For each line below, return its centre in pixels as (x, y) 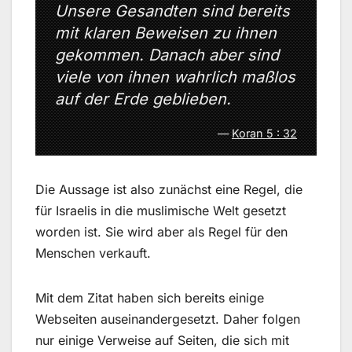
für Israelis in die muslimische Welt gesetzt (161, 210)
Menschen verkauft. (93, 253)
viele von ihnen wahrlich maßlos (175, 77)
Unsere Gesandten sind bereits (172, 11)
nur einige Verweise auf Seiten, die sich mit (162, 340)
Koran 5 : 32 (264, 133)
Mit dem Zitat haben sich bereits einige (150, 297)
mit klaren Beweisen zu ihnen (166, 33)
